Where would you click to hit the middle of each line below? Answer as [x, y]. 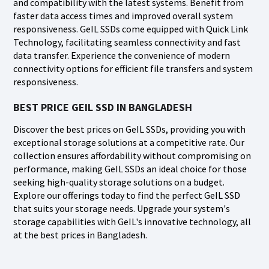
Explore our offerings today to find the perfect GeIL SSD [127, 195]
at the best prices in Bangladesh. [80, 235]
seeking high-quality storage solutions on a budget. [119, 182]
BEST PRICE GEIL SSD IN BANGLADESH [103, 107]
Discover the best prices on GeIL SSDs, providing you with [129, 129]
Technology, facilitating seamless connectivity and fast [127, 42]
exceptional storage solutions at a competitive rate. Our [129, 142]
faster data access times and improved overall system [123, 16]
